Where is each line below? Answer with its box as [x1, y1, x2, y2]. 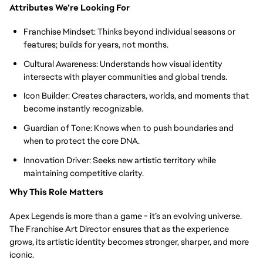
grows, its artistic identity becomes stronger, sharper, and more [9, 235, 249, 247]
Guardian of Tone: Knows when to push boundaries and [23, 122, 234, 133]
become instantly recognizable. [23, 103, 143, 114]
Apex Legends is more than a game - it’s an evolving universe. [9, 210, 242, 221]
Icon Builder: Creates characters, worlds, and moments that [23, 90, 249, 102]
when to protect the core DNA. [23, 134, 140, 146]
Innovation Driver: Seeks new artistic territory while [23, 154, 216, 166]
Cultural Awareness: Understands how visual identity [23, 58, 222, 69]
